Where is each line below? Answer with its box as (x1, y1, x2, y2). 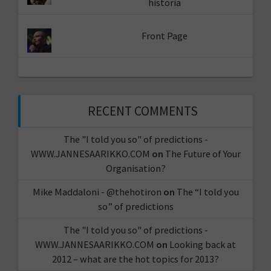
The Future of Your (165, 147, 241, 160)
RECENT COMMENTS (88, 102, 198, 119)
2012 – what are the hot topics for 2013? (52, 252, 219, 265)
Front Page (141, 30, 188, 42)
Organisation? (105, 162, 166, 174)
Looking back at (169, 238, 236, 250)
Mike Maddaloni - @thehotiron (32, 185, 162, 198)
